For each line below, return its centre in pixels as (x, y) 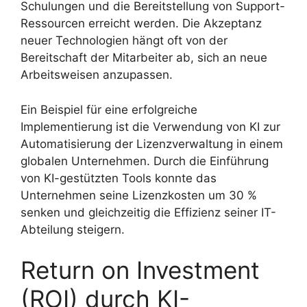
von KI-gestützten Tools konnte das (119, 178)
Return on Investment (140, 270)
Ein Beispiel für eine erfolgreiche (109, 109)
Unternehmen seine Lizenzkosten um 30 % (139, 195)
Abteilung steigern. (73, 229)
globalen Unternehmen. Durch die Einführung (145, 161)
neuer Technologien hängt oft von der (124, 41)
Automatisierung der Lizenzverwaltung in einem (152, 144)
